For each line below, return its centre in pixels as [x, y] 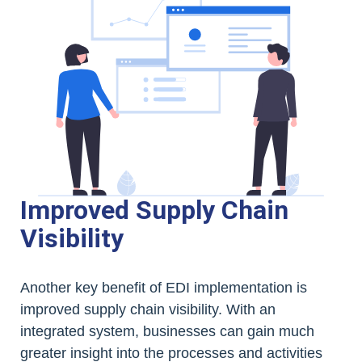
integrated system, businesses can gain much [167, 331]
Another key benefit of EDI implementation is [164, 287]
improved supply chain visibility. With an [148, 309]
